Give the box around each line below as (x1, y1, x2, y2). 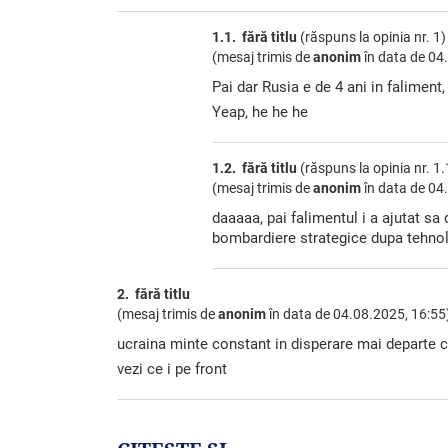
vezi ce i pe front (117, 359, 231, 378)
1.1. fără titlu (212, 28, 297, 45)
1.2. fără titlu (212, 159, 297, 176)
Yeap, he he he (212, 102, 312, 121)
